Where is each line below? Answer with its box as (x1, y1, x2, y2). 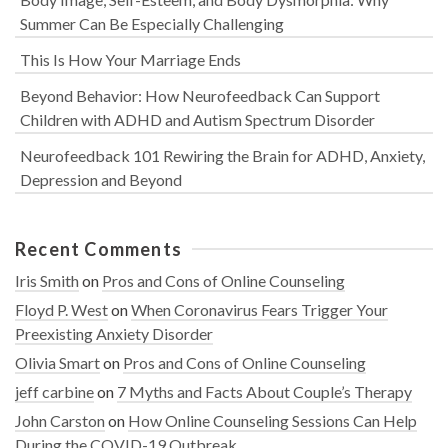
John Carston (15, 411, 105, 430)
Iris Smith (15, 271, 79, 290)
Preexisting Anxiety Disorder (15, 324, 213, 343)
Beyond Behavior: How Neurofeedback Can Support (20, 86, 380, 105)
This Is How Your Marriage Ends (20, 50, 241, 69)
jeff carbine (15, 382, 94, 401)
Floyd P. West (15, 300, 108, 319)
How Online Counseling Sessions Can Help (128, 411, 417, 430)
